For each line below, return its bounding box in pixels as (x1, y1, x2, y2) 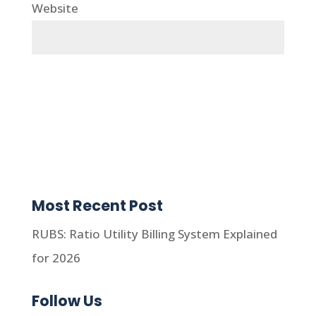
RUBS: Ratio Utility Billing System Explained (31, 226, 277, 243)
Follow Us (31, 291, 102, 312)
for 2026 (31, 250, 80, 267)
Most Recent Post (31, 195, 163, 217)
